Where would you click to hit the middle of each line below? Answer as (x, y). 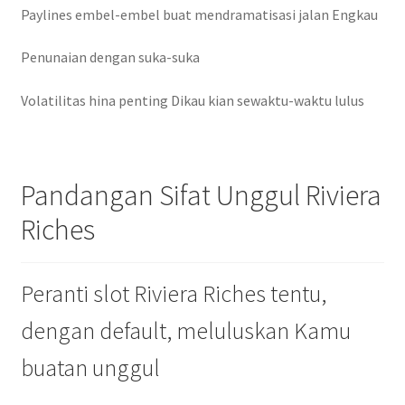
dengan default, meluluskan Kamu (185, 331)
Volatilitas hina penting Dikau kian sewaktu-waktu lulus (192, 100)
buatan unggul (90, 368)
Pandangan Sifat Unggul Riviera (201, 196)
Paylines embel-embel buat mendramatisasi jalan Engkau (199, 14)
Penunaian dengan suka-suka (110, 57)
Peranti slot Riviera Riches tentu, (173, 294)
